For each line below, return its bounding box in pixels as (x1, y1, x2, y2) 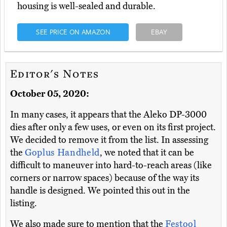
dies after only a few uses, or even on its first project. (10, 122, 216, 133)
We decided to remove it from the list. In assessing (10, 134, 208, 146)
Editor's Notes (10, 66, 99, 81)
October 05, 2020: (10, 88, 89, 100)
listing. (10, 198, 37, 209)
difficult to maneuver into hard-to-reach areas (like (10, 160, 212, 171)
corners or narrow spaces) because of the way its (10, 172, 199, 184)
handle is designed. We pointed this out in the (10, 185, 190, 197)
